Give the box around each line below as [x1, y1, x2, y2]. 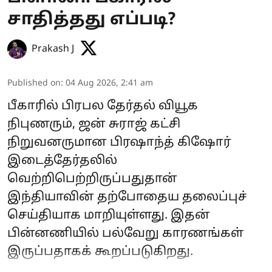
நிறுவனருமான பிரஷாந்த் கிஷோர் [7, 135, 231, 150]
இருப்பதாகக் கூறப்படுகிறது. [7, 245, 193, 259]
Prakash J [32, 43, 74, 55]
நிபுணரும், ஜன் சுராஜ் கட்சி [7, 117, 180, 132]
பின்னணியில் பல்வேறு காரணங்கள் [7, 226, 243, 241]
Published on [7, 78, 61, 89]
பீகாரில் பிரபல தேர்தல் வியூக [7, 99, 198, 114]
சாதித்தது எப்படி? [7, 10, 175, 30]
